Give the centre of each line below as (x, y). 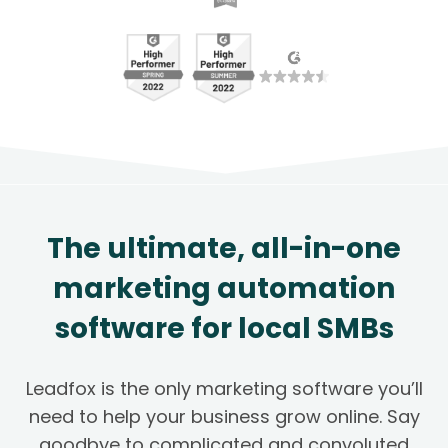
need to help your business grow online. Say (224, 417)
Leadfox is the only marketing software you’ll (224, 389)
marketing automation (224, 289)
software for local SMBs (224, 329)
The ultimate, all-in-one (224, 249)
